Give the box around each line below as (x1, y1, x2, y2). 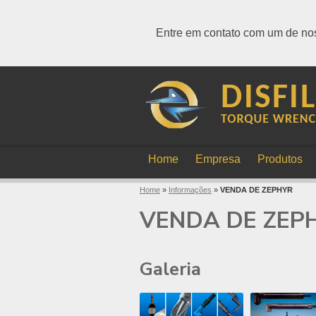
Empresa (195, 153, 241, 165)
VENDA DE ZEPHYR (220, 186, 293, 194)
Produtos (257, 153, 303, 165)
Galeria (140, 257, 201, 281)
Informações (169, 186, 212, 194)
